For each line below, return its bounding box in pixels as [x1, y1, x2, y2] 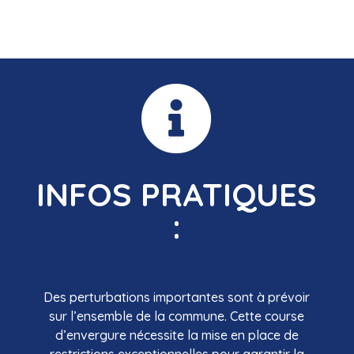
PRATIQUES [141, 174, 318, 215]
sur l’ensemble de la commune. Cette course [49, 308, 305, 325]
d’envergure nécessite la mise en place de [55, 327, 299, 344]
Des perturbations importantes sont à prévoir [43, 289, 311, 306]
